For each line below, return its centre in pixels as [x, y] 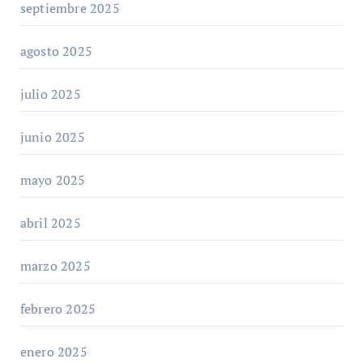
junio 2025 [52, 137]
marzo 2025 [55, 265]
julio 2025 [50, 94]
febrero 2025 [58, 308]
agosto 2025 [56, 51]
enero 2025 [53, 351]
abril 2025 [50, 222]
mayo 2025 [53, 179]
